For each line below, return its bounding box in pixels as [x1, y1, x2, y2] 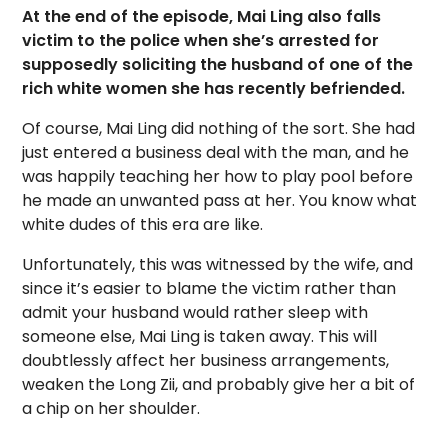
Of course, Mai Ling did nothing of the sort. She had [22, 117, 416, 141]
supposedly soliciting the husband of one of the [22, 53, 414, 77]
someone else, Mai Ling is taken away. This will [22, 325, 378, 349]
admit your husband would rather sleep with [22, 301, 369, 325]
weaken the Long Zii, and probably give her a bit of [22, 373, 416, 397]
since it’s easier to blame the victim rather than [22, 277, 397, 301]
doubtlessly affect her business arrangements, [22, 349, 390, 373]
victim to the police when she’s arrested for [22, 29, 380, 53]
